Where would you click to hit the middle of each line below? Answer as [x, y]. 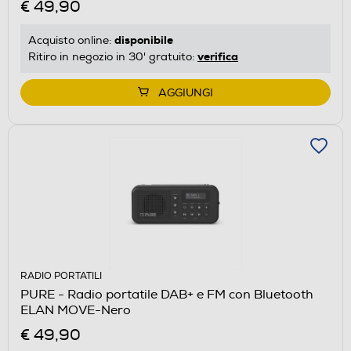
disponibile [144, 40]
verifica [218, 57]
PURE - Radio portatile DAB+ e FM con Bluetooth [167, 295]
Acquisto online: [71, 41]
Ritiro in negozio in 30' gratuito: [113, 57]
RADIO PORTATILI [61, 277]
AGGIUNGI [186, 93]
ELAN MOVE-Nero [76, 311]
